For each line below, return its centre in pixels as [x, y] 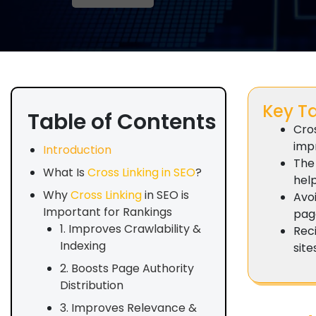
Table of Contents [122, 122]
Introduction [77, 150]
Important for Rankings [108, 212]
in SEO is [165, 195]
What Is [65, 172]
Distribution [92, 285]
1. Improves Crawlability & [130, 229]
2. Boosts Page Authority [127, 268]
